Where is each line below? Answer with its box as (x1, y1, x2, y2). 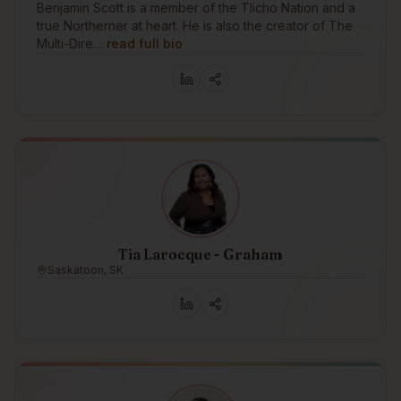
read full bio (107, 36, 183, 51)
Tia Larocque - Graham (118, 245, 283, 263)
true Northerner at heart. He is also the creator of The (37, 18, 353, 33)
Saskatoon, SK (47, 263, 124, 277)
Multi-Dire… (37, 36, 103, 51)
